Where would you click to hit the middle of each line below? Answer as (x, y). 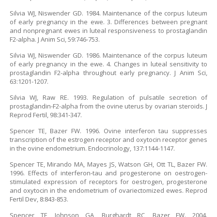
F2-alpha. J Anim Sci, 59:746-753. (55, 39)
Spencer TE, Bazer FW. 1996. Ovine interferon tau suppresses (108, 131)
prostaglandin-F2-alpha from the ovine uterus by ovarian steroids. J (108, 106)
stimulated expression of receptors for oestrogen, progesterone (108, 182)
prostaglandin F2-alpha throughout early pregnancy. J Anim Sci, (108, 73)
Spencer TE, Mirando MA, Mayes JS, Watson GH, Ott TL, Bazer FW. (108, 164)
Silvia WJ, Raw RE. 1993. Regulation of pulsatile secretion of (108, 97)
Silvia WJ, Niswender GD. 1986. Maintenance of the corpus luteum (108, 55)
